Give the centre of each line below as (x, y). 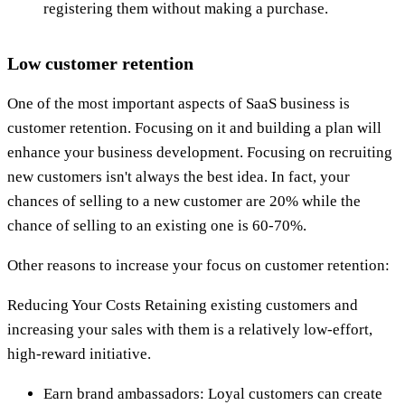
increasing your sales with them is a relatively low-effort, (190, 329)
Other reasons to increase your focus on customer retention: (198, 265)
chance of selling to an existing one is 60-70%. (157, 225)
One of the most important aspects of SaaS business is (179, 103)
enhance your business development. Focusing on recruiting (200, 152)
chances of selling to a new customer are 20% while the (184, 201)
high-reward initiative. (79, 353)
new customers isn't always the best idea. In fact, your (179, 176)
